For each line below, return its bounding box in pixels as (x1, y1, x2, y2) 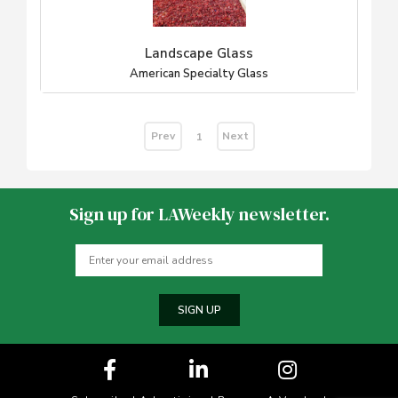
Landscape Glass (145, 44, 253, 63)
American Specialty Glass (130, 66, 268, 83)
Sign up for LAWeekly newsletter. (68, 202, 330, 227)
